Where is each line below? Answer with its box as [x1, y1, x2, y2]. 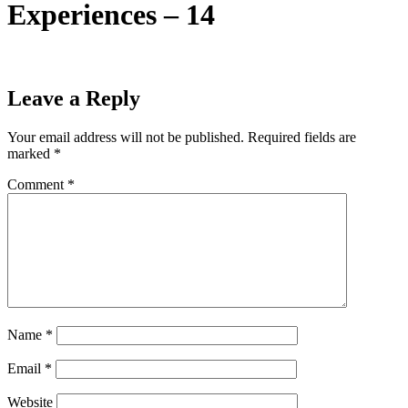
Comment [7, 176, 67, 192]
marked [7, 145, 54, 161]
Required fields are [248, 128, 356, 145]
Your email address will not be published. [7, 128, 244, 145]
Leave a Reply [7, 86, 140, 110]
